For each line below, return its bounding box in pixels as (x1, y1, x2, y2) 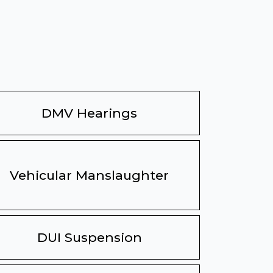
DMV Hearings (41, 105, 138, 121)
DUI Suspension (37, 230, 142, 245)
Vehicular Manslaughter (10, 168, 169, 183)
